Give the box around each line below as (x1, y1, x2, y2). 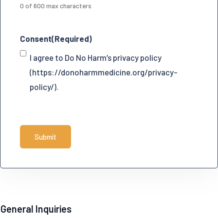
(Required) (52, 34, 92, 44)
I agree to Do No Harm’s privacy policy (30, 53, 162, 63)
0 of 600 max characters (20, 1, 91, 10)
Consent (20, 34, 52, 44)
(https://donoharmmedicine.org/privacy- (30, 67, 178, 77)
